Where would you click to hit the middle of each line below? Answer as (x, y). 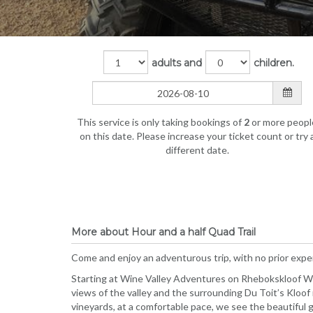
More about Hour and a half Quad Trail (163, 232)
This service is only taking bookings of (160, 122)
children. (274, 63)
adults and (177, 63)
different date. (197, 150)
